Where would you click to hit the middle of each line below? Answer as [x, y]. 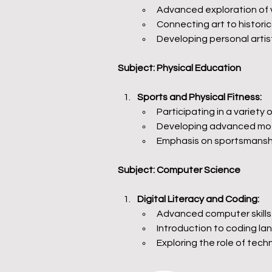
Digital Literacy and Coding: [198, 199]
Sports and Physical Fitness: [199, 97]
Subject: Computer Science [179, 170]
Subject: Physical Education [179, 68]
